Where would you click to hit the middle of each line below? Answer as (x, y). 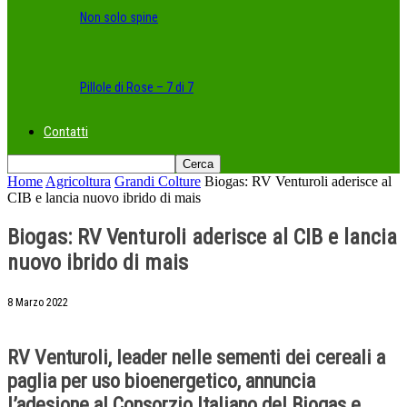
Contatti (66, 132)
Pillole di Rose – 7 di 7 (137, 88)
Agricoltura (78, 182)
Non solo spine (119, 17)
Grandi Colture (158, 182)
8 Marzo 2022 (38, 302)
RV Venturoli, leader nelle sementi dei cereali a (196, 357)
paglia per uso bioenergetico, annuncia (161, 380)
